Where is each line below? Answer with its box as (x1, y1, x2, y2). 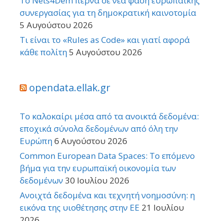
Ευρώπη (20, 135, 52, 147)
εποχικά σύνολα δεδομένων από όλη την (20, 122, 178, 134)
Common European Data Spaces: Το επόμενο (20, 149, 195, 161)
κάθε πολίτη (20, 46, 67, 58)
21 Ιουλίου (142, 201, 184, 213)
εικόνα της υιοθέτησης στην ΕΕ (20, 201, 140, 213)
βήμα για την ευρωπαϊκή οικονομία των (20, 162, 176, 174)
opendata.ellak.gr (29, 80, 110, 94)
